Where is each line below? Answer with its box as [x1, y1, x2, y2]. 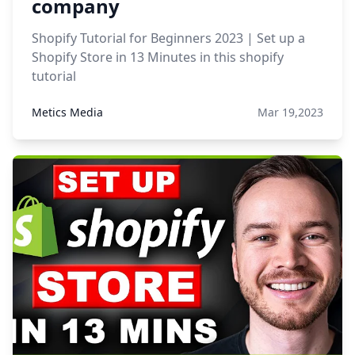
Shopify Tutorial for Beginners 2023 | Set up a [32, 29, 305, 47]
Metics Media [32, 105, 103, 120]
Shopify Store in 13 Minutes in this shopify [32, 48, 284, 66]
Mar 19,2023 [258, 105, 323, 120]
